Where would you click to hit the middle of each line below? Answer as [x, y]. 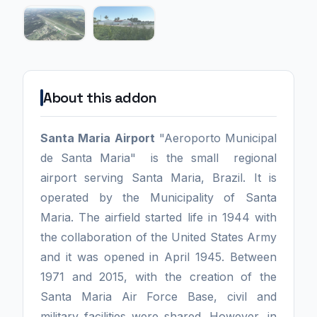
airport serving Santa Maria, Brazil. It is [158, 178]
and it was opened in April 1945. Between [158, 257]
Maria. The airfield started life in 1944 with [158, 218]
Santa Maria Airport [98, 138]
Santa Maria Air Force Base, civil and [158, 297]
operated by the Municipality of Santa [158, 198]
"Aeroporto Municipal [215, 138]
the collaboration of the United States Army [158, 237]
